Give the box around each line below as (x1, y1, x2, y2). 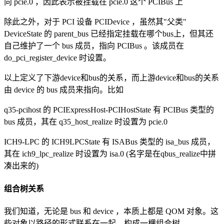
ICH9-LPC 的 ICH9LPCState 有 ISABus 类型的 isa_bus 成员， (4, 137, 215, 146)
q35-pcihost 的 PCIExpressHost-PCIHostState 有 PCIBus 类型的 (4, 105, 214, 114)
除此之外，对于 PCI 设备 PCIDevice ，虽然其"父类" (4, 17, 186, 26)
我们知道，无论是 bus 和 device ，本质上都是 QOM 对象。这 (4, 206, 218, 215)
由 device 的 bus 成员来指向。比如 (4, 85, 123, 94)
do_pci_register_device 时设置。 (4, 53, 111, 62)
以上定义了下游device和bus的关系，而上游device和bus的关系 (4, 73, 219, 82)
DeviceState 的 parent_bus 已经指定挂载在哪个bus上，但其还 (4, 29, 213, 38)
